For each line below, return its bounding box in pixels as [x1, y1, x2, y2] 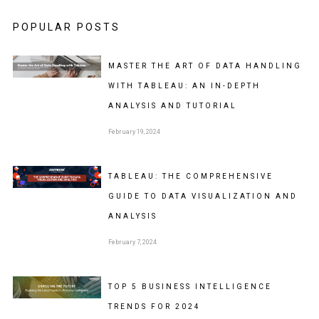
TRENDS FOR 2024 [108, 303, 201, 311]
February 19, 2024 [108, 128, 160, 136]
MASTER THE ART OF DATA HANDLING [108, 62, 302, 70]
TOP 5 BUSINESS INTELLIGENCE [108, 283, 272, 291]
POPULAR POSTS [12, 21, 120, 33]
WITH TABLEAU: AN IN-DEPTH [108, 82, 261, 90]
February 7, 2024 [108, 239, 157, 246]
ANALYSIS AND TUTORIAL [108, 102, 237, 110]
